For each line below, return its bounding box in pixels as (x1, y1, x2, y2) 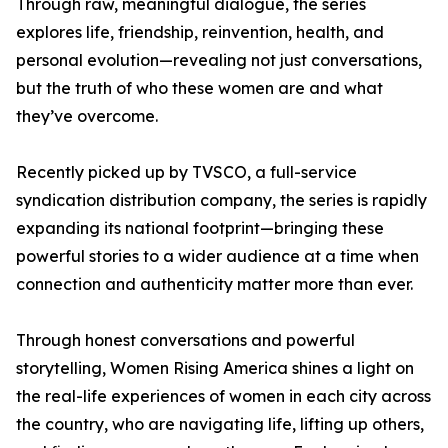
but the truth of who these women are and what (16, 78, 383, 98)
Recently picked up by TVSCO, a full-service (16, 162, 357, 182)
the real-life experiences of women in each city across (16, 386, 431, 406)
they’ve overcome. (16, 106, 158, 126)
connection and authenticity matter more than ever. (16, 274, 413, 294)
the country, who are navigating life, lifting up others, (16, 414, 424, 434)
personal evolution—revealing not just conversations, (16, 50, 422, 70)
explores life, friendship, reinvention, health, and (16, 22, 384, 42)
